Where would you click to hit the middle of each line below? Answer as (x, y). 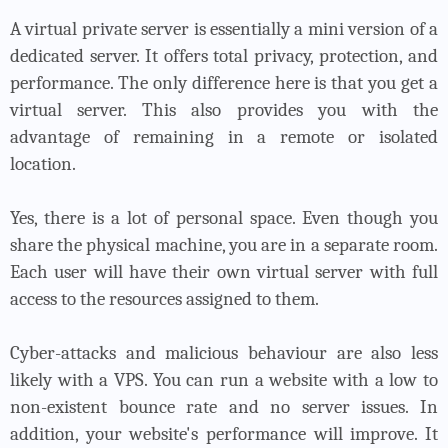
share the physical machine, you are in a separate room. (224, 245)
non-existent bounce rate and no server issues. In (224, 407)
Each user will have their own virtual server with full (224, 272)
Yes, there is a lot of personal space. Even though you (224, 218)
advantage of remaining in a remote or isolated (224, 137)
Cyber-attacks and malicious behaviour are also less (224, 353)
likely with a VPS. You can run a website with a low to (224, 380)
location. (43, 164)
